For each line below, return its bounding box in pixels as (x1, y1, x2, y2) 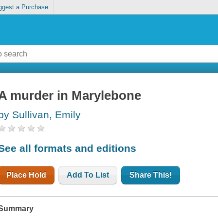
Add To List (67, 170, 109, 179)
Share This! (129, 170, 172, 179)
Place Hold (6, 170, 47, 179)
